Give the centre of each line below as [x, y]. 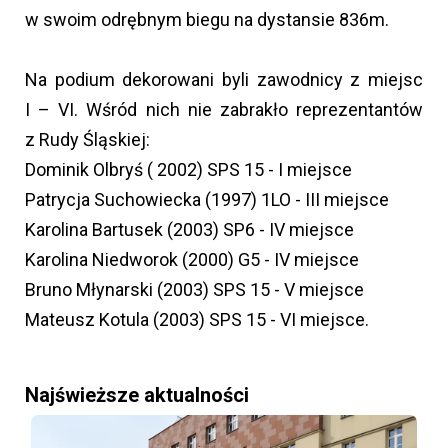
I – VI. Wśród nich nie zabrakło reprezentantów [224, 109]
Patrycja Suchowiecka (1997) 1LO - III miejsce [207, 199]
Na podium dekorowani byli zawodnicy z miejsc [224, 79]
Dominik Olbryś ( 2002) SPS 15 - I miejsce [188, 169]
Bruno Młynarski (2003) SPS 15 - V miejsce [194, 289]
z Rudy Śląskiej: [87, 139]
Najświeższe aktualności [137, 394]
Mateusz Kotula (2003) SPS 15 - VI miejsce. [197, 319]
